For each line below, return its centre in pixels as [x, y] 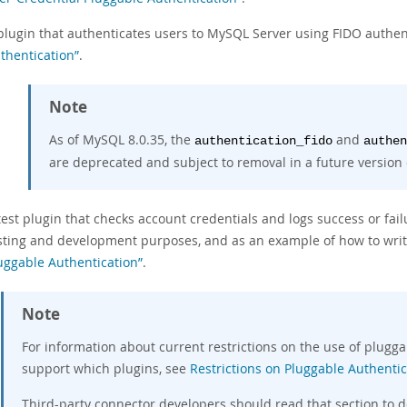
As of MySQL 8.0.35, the [122, 139]
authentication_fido [263, 141]
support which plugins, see [106, 368]
